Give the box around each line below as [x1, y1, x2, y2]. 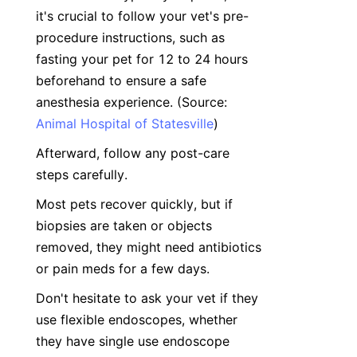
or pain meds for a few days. [36, 261, 210, 277]
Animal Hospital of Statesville [36, 116, 214, 131]
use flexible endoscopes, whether [36, 312, 237, 328]
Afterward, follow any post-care [36, 145, 229, 161]
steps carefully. [36, 167, 131, 182]
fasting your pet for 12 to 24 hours [36, 51, 248, 67]
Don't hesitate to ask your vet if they [36, 290, 258, 306]
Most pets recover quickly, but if [36, 196, 233, 212]
